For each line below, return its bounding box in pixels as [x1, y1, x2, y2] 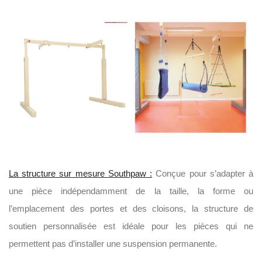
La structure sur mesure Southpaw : [9, 168, 153, 178]
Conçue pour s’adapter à [152, 168, 254, 178]
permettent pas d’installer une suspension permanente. [9, 239, 217, 249]
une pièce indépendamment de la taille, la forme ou [9, 186, 253, 196]
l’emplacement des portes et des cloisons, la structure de [9, 204, 253, 213]
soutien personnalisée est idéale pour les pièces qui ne [9, 221, 253, 231]
